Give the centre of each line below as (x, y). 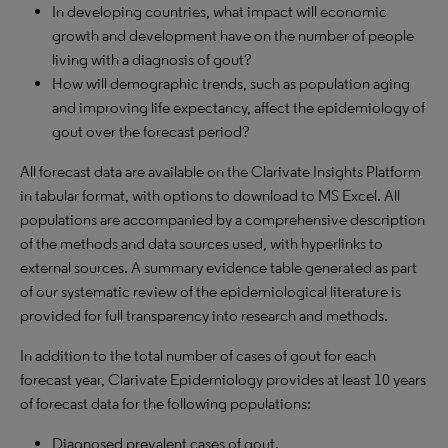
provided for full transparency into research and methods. (204, 315)
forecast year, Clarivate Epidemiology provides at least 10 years (223, 379)
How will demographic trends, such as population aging (231, 83)
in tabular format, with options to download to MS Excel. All (210, 195)
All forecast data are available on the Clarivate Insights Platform (220, 171)
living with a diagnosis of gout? (151, 59)
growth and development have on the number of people (233, 35)
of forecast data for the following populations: (165, 403)
